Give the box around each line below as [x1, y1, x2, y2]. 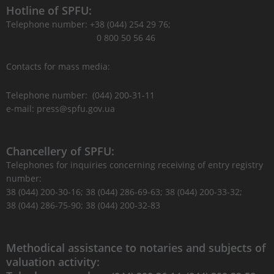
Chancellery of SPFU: [6, 144, 114, 158]
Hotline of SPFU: [6, 3, 92, 18]
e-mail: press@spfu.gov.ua [6, 103, 115, 114]
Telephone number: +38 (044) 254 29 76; [6, 18, 171, 30]
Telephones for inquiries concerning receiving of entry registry [6, 159, 263, 171]
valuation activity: [6, 254, 100, 269]
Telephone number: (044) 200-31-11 [6, 89, 157, 101]
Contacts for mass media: [6, 61, 110, 72]
